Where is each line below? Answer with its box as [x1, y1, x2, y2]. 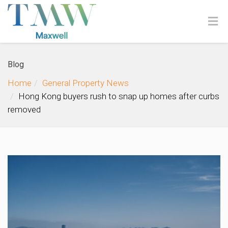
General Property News [42, 78, 129, 88]
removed [8, 104, 41, 115]
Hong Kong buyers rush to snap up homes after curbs [18, 91, 219, 101]
